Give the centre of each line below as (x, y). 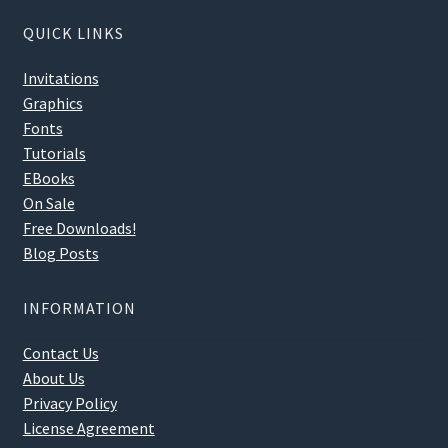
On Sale (48, 202)
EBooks (48, 177)
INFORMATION (79, 307)
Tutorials (54, 152)
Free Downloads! (79, 227)
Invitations (60, 77)
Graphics (52, 102)
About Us (53, 377)
